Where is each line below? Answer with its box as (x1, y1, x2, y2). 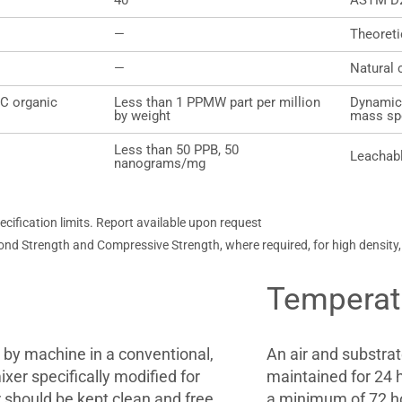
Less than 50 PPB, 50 (113, 142, 239, 158)
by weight (113, 108, 170, 124)
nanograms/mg (113, 155, 205, 171)
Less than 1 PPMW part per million (113, 94, 320, 110)
